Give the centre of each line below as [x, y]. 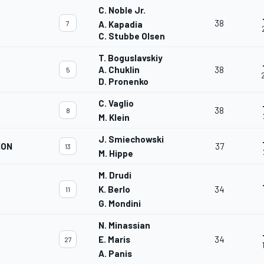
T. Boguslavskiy [131, 58]
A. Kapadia [121, 24]
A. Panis [115, 254]
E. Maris [114, 240]
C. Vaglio [116, 103]
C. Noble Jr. [122, 10]
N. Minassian [124, 225]
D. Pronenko [123, 82]
